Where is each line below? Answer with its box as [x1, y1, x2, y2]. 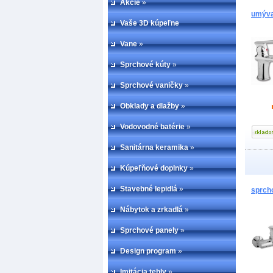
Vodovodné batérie [120, 122, 185, 131]
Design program [120, 247, 176, 255]
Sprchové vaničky [120, 81, 183, 90]
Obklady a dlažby [120, 102, 179, 110]
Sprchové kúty [120, 60, 171, 69]
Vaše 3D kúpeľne [120, 19, 179, 27]
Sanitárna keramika [120, 143, 188, 152]
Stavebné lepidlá [120, 185, 177, 193]
